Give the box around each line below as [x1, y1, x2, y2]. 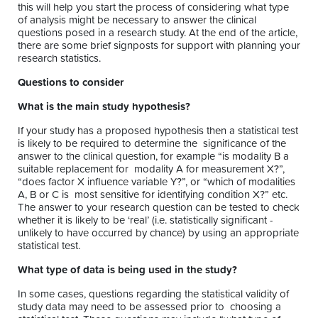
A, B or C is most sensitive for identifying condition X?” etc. [18, 187, 287, 202]
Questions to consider [18, 75, 126, 90]
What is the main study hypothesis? [18, 99, 193, 114]
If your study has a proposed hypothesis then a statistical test [18, 123, 298, 138]
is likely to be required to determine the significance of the [18, 136, 286, 151]
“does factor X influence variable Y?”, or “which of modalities [18, 174, 295, 190]
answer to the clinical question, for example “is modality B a [18, 148, 289, 164]
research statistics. [18, 50, 101, 66]
